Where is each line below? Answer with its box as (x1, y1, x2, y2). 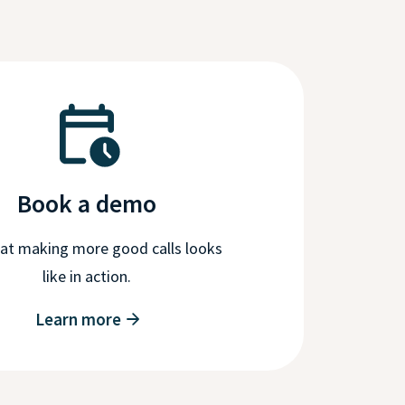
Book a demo (17, 186, 156, 220)
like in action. (42, 265, 131, 287)
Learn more (34, 307, 121, 330)
